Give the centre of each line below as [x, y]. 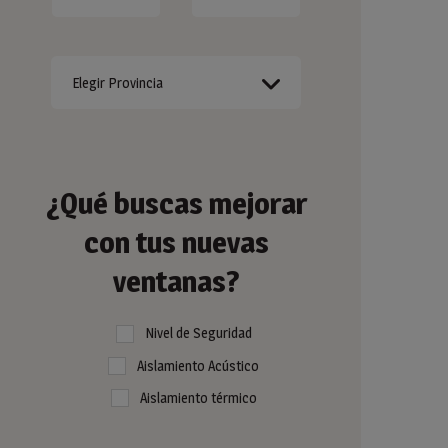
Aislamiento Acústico [198, 365]
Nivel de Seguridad [198, 333]
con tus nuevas [176, 242]
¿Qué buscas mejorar [176, 203]
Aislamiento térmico [198, 397]
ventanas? [176, 281]
